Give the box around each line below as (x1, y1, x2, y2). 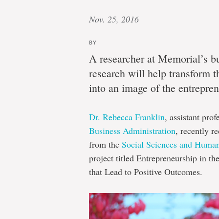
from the (89, 138, 122, 150)
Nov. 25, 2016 (89, 13, 139, 25)
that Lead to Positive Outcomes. (89, 166, 202, 177)
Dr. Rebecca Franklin (89, 111, 165, 123)
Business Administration (89, 125, 175, 136)
